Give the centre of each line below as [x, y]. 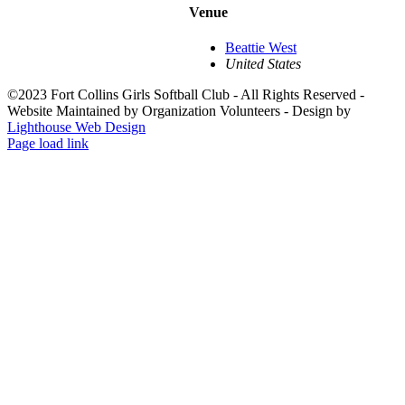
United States [263, 64]
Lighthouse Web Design [76, 127]
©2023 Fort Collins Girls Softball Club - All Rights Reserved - [186, 95]
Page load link [48, 144]
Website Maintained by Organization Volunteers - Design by [179, 111]
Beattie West [261, 48]
